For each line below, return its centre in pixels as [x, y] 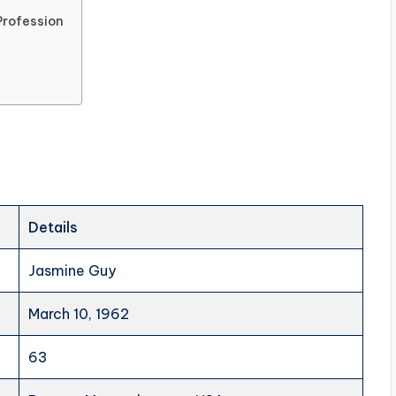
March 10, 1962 [79, 314]
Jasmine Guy [72, 271]
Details [53, 228]
